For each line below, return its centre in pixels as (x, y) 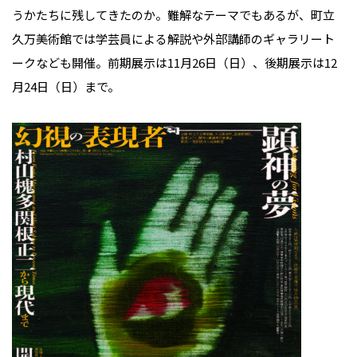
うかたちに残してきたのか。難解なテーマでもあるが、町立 (173, 15)
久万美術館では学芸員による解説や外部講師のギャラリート (173, 39)
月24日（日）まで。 (66, 87)
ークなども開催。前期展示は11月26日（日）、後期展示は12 (175, 63)
